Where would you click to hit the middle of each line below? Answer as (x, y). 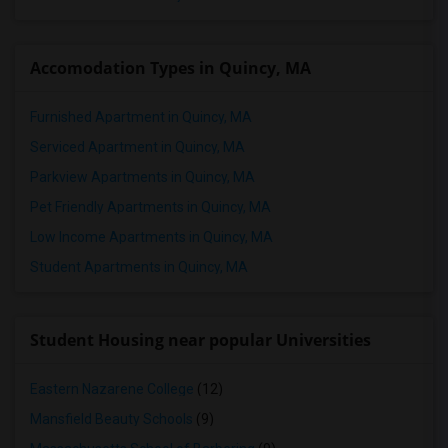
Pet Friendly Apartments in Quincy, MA (150, 207)
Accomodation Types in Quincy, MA (170, 68)
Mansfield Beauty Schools (111, 419)
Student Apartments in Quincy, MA (139, 267)
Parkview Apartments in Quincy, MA (142, 177)
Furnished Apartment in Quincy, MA (141, 117)
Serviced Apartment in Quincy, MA (137, 147)
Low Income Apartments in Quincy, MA (151, 237)
